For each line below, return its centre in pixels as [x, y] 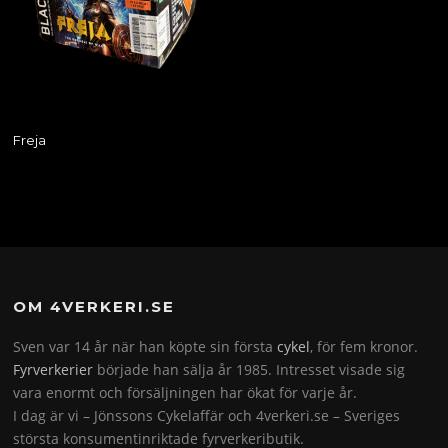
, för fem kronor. [364, 347]
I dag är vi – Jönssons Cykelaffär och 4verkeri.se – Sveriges [207, 416]
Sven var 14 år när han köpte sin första [145, 347]
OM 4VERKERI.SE [94, 307]
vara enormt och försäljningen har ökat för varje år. [185, 393]
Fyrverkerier [53, 370]
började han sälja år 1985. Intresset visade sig [249, 370]
